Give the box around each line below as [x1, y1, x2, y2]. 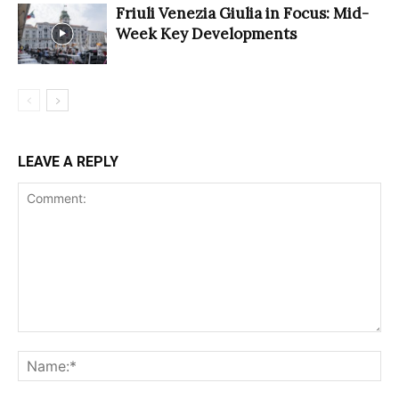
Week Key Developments [116, 23, 297, 44]
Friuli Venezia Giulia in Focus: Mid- [116, 3, 369, 23]
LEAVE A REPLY [18, 152, 118, 170]
